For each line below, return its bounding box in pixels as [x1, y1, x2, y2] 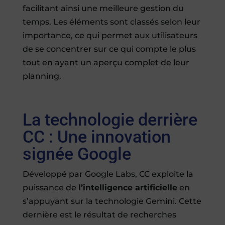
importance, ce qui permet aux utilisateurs [22, 31, 197, 41]
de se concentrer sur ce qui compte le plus [22, 44, 196, 54]
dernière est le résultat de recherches [22, 210, 176, 220]
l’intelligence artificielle [78, 183, 177, 193]
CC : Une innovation [22, 127, 171, 147]
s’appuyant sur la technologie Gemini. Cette [22, 196, 201, 206]
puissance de [22, 183, 78, 193]
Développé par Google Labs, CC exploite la [22, 169, 193, 179]
